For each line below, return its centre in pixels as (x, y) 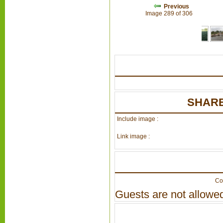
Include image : (137, 119)
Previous (177, 6)
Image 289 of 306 (170, 13)
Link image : (133, 137)
